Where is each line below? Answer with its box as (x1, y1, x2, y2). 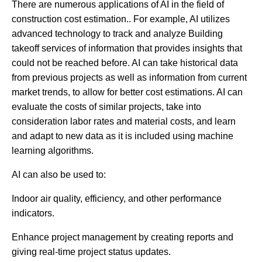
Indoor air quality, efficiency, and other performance (12, 193, 222, 204)
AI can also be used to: (12, 169, 106, 180)
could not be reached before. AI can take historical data (12, 57, 238, 68)
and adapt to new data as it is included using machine (12, 130, 233, 141)
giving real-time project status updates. (12, 246, 171, 257)
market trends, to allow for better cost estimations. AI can (12, 87, 243, 97)
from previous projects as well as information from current (12, 72, 247, 82)
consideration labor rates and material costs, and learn (12, 116, 236, 126)
